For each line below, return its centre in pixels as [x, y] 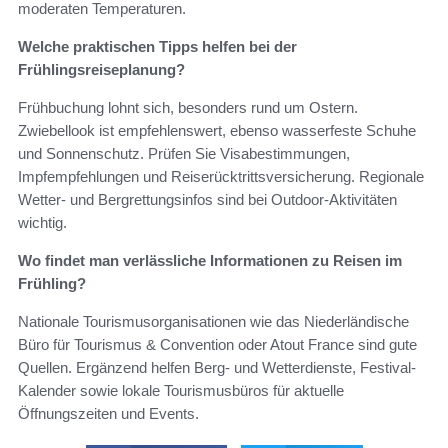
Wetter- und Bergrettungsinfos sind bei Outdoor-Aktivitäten [207, 200]
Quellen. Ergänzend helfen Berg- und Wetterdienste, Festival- [217, 368]
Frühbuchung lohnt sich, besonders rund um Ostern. [188, 108]
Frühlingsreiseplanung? [101, 70]
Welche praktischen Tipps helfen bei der [157, 47]
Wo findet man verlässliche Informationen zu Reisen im [210, 261]
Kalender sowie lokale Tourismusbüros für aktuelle [181, 391]
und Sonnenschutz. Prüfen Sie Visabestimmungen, [184, 154]
